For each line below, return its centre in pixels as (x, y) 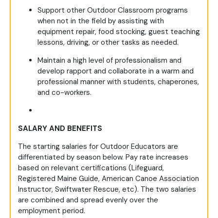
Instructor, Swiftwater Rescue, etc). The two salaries (107, 190)
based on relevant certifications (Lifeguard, (91, 168)
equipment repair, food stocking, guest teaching (119, 32)
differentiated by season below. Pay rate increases (103, 157)
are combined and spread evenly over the (88, 200)
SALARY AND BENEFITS (60, 129)
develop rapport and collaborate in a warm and (116, 71)
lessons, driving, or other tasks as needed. (108, 43)
